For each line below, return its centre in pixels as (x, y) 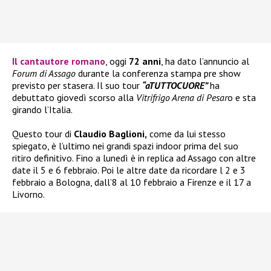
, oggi (117, 61)
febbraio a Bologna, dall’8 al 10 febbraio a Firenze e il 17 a (132, 182)
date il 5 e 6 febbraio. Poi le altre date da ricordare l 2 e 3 (129, 170)
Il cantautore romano (59, 61)
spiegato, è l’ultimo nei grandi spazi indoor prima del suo (125, 146)
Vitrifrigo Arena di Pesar (182, 98)
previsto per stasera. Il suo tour (77, 86)
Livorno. (28, 194)
